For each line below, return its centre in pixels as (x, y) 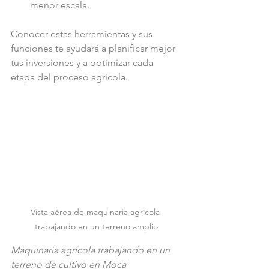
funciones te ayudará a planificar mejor (94, 48)
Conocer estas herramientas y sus (83, 34)
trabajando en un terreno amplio (96, 226)
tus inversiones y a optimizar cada (83, 62)
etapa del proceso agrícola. (69, 77)
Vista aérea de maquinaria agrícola (96, 212)
